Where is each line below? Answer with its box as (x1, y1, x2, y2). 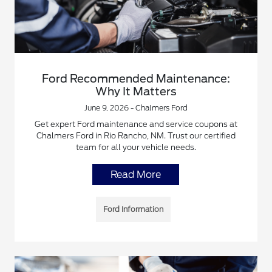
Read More (110, 169, 161, 181)
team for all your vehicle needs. (75, 143, 196, 152)
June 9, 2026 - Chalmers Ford (84, 103, 188, 113)
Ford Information (103, 205, 164, 214)
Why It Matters (95, 85, 177, 98)
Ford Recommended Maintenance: (41, 72, 230, 86)
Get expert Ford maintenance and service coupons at (34, 120, 237, 129)
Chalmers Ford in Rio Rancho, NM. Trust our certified (36, 131, 236, 141)
